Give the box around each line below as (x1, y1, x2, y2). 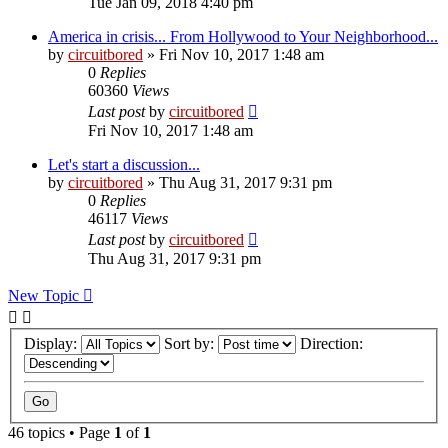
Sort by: (164, 335, 218, 353)
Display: (24, 335, 81, 353)
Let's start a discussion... (48, 155, 200, 173)
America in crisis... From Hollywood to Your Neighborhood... (48, 27, 438, 45)
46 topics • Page (8, 424, 114, 442)
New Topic (8, 286, 79, 304)
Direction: (300, 335, 367, 353)
